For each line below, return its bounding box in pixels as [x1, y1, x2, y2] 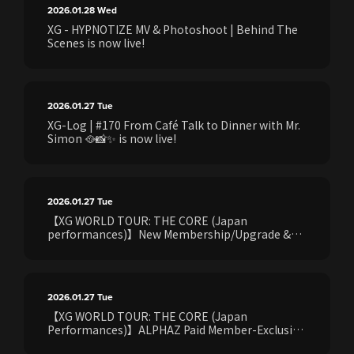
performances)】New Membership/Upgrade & [47, 226, 291, 242]
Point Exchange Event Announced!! [47, 335, 232, 351]
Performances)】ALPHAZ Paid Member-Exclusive [47, 322, 304, 337]
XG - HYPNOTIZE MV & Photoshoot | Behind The [47, 21, 298, 37]
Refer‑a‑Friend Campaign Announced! [47, 239, 248, 255]
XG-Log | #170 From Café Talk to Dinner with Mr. [47, 117, 300, 133]
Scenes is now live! [47, 35, 145, 51]
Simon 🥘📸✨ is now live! [47, 130, 176, 146]
